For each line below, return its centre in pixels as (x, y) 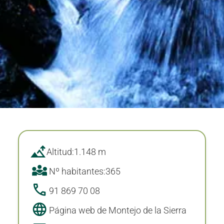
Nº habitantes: (77, 171)
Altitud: (60, 152)
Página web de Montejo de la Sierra (118, 210)
